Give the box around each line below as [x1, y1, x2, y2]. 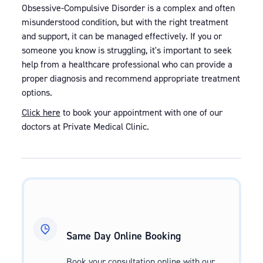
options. [21, 86, 52, 98]
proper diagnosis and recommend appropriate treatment [21, 72, 240, 84]
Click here [21, 106, 60, 118]
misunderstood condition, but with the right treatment [21, 16, 228, 28]
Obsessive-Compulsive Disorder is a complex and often [21, 2, 235, 14]
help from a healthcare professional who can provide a [21, 58, 232, 70]
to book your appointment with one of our [60, 106, 222, 118]
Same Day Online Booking [66, 229, 181, 242]
